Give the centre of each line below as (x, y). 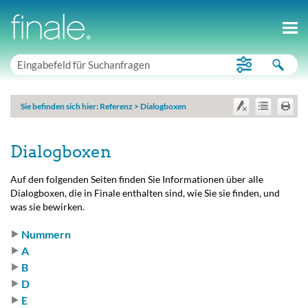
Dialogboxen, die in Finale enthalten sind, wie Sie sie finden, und (145, 193)
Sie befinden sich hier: (60, 106)
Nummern (46, 234)
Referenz (116, 106)
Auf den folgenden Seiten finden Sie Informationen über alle (137, 179)
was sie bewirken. (47, 207)
